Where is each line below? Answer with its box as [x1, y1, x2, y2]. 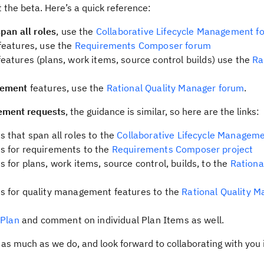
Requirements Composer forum [74, 39, 212, 51]
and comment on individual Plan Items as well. [19, 214, 225, 226]
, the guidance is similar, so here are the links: [65, 105, 259, 117]
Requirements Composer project [111, 143, 253, 155]
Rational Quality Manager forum [106, 82, 245, 94]
